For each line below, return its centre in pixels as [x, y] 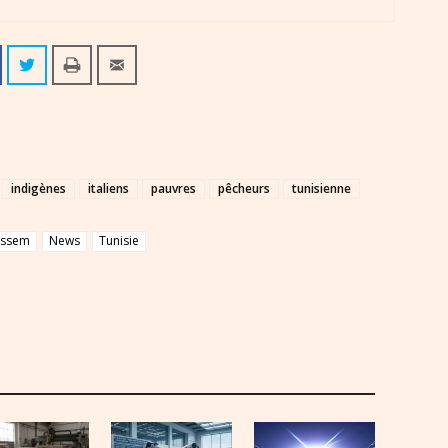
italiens [108, 188]
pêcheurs [244, 188]
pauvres [173, 188]
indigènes [38, 188]
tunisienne [321, 188]
